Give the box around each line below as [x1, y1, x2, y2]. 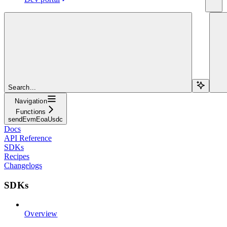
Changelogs [4, 161, 42, 170]
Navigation [15, 97, 47, 105]
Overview [24, 209, 58, 218]
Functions [16, 107, 46, 116]
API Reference [4, 133, 52, 142]
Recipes [4, 152, 29, 161]
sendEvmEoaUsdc [8, 115, 63, 123]
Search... [8, 83, 36, 91]
